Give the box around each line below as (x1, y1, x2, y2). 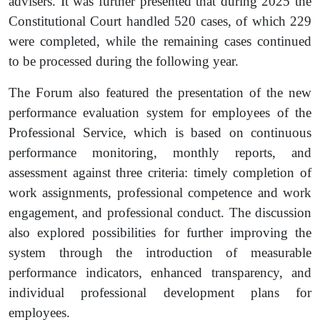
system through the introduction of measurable (9, 245, 311, 260)
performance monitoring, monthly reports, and (9, 145, 311, 160)
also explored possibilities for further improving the (9, 225, 311, 240)
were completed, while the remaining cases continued (9, 34, 311, 49)
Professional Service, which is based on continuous (9, 125, 311, 140)
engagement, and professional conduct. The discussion (9, 205, 311, 220)
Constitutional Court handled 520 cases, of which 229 (9, 14, 311, 29)
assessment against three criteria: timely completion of (9, 165, 311, 180)
